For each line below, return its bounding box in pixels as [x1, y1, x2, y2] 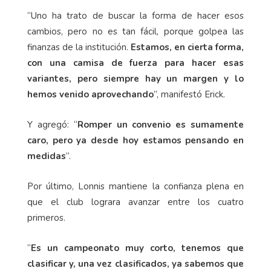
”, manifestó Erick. [154, 88, 225, 101]
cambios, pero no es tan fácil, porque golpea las [27, 25, 244, 38]
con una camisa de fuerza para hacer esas [27, 57, 244, 70]
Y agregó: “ [27, 119, 77, 131]
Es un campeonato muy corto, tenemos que [31, 242, 244, 255]
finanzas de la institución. [27, 41, 128, 54]
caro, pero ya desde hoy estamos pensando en [27, 134, 244, 147]
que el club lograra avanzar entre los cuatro [27, 196, 244, 209]
